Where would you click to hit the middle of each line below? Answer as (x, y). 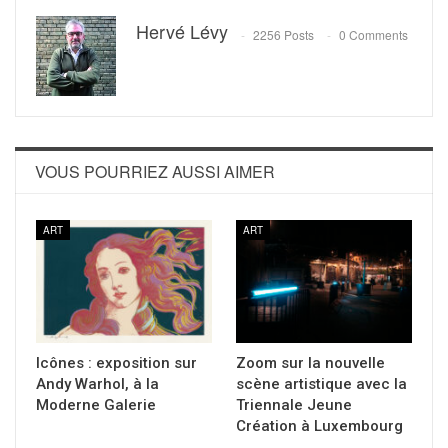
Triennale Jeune (294, 405)
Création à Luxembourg (319, 426)
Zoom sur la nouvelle (310, 363)
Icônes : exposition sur (116, 363)
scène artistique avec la (321, 384)
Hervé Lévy (182, 31)
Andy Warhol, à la (97, 384)
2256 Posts (283, 34)
